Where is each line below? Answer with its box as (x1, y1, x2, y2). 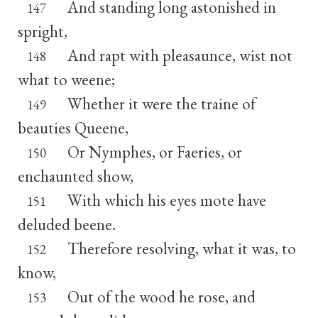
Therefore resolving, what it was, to (67, 237, 296, 259)
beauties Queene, (18, 116, 128, 138)
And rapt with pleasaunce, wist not (67, 44, 292, 66)
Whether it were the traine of (67, 92, 256, 114)
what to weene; (18, 68, 115, 90)
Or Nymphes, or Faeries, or (67, 141, 242, 163)
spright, (18, 20, 67, 42)
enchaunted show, (18, 165, 133, 187)
